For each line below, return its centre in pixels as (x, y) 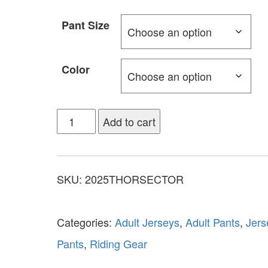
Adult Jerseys (147, 222)
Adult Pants (212, 222)
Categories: (86, 222)
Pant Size (85, 25)
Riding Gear (118, 243)
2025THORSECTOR (134, 179)
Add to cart (130, 121)
